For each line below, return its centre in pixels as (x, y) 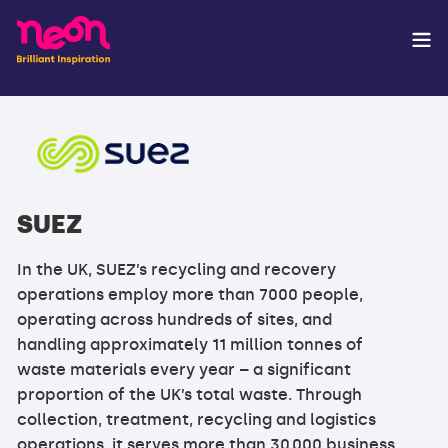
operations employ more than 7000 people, (190, 295)
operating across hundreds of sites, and (175, 320)
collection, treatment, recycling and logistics (197, 420)
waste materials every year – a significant (184, 370)
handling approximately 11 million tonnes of (190, 345)
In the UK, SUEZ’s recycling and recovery (177, 270)
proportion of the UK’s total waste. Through (190, 395)
